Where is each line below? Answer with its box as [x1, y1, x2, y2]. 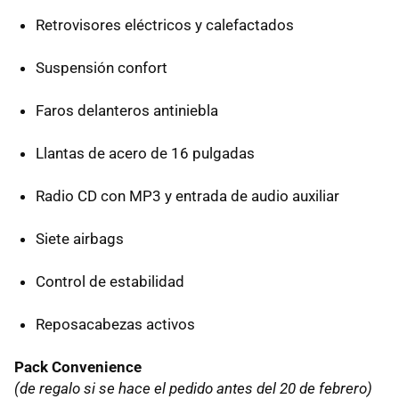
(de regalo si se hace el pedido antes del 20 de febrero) [14, 379, 372, 397]
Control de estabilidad [36, 272, 184, 290]
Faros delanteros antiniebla [36, 101, 218, 119]
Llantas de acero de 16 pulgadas [36, 143, 255, 162]
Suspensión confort [36, 58, 167, 77]
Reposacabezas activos [36, 314, 195, 333]
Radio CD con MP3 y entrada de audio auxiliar [36, 186, 339, 205]
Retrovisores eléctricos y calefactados [36, 15, 294, 34]
